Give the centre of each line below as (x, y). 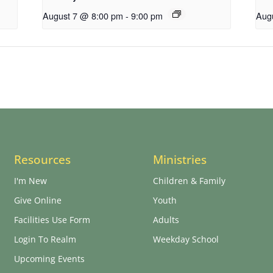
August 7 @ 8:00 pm (83, 15)
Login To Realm (45, 239)
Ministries (180, 160)
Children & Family (189, 181)
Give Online (38, 200)
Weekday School (186, 239)
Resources (42, 160)
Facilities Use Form (52, 220)
